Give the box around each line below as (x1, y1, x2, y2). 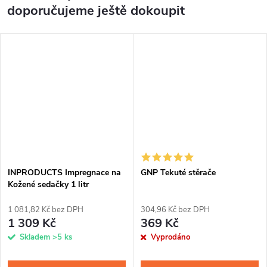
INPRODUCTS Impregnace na (8, 166, 121, 178)
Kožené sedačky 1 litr (8, 178, 89, 190)
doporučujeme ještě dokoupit (7, 1, 185, 20)
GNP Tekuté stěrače (141, 166, 216, 178)
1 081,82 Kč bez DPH (8, 204, 83, 215)
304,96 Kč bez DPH (141, 204, 210, 215)
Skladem (20, 231, 52, 243)
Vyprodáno (151, 231, 190, 243)
